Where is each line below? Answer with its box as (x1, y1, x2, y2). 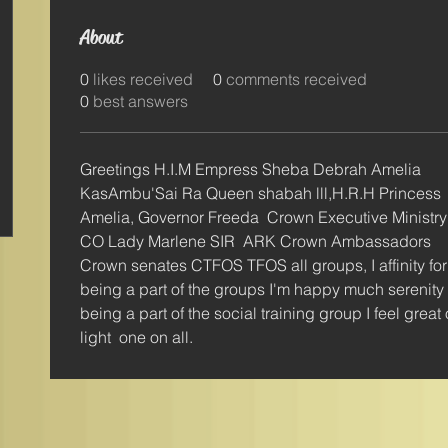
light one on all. (80, 327, 193, 347)
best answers (93, 91, 188, 111)
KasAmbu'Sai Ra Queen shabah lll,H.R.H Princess (80, 183, 445, 203)
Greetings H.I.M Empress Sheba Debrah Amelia (80, 159, 425, 179)
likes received (93, 69, 193, 89)
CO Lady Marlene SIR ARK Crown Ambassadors (80, 231, 435, 251)
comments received (226, 69, 367, 89)
